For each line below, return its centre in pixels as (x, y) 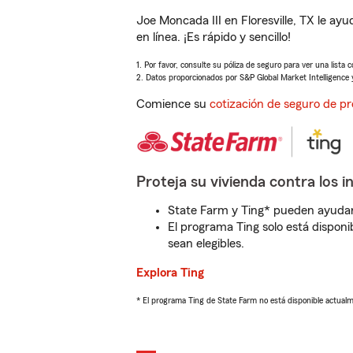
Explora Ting (170, 273)
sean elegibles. (206, 243)
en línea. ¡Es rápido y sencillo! (214, 37)
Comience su (173, 104)
